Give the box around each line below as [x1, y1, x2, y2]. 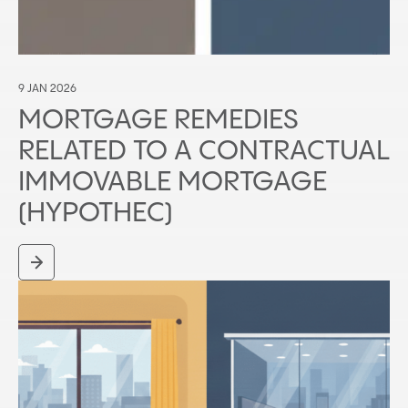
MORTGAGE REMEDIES [18, 106, 299, 135]
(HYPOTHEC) [18, 199, 173, 228]
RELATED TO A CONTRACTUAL [18, 137, 390, 166]
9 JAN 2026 [18, 82, 76, 95]
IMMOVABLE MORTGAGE [18, 168, 327, 197]
